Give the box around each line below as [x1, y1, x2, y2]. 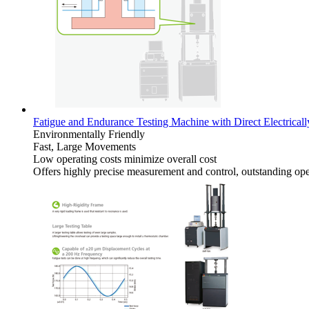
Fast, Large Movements [33, 140, 136, 152]
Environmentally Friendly [33, 128, 145, 140]
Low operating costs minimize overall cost [33, 152, 217, 165]
